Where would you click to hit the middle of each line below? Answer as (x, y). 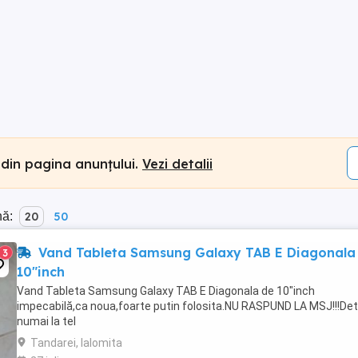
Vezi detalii (177, 163)
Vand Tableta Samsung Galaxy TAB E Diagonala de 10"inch (166, 291)
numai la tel (46, 321)
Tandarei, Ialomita (76, 343)
